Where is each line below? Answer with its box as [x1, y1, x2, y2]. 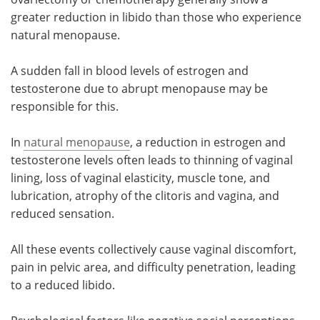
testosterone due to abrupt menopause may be [11, 80, 268, 96]
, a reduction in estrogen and [130, 134, 286, 150]
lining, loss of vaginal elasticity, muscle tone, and [11, 169, 270, 186]
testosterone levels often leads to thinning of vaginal [11, 151, 293, 168]
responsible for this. [11, 98, 119, 114]
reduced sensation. [11, 205, 114, 221]
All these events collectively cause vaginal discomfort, [11, 241, 296, 257]
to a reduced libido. [11, 276, 115, 293]
